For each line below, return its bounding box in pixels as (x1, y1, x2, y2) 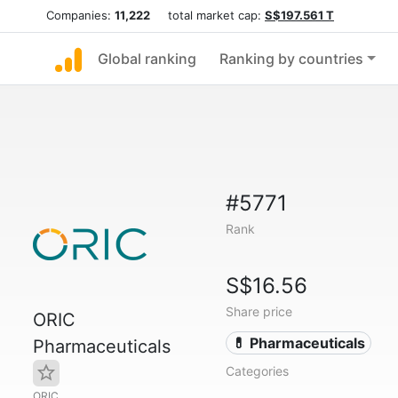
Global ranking (98, 50, 196, 68)
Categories (225, 363, 289, 378)
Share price (225, 304, 292, 319)
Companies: (46, 8, 115, 22)
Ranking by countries (219, 50, 363, 68)
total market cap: (150, 8, 265, 22)
